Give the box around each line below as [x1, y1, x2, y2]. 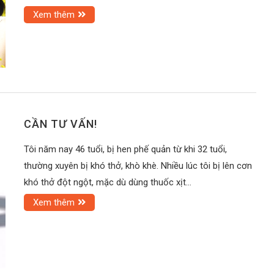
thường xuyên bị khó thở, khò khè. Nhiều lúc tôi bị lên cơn [24, 160, 252, 172]
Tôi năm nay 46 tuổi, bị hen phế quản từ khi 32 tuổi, [24, 144, 227, 155]
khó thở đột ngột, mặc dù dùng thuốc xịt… [24, 177, 191, 188]
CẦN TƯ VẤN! [24, 117, 97, 131]
